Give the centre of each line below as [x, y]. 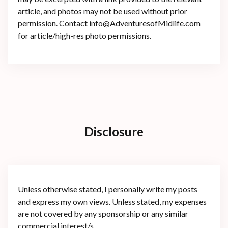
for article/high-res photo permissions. [84, 35]
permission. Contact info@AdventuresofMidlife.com [109, 23]
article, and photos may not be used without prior [103, 11]
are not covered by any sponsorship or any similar [103, 213]
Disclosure [114, 131]
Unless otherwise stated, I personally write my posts [108, 189]
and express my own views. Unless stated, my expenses [112, 201]
